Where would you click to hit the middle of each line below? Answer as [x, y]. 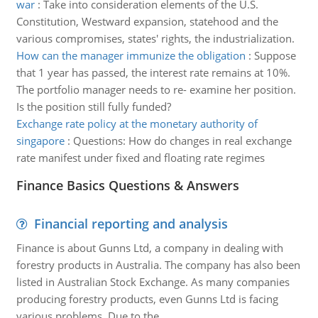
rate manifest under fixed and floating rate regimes [140, 158]
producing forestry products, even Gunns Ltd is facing [147, 299]
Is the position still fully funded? [93, 106]
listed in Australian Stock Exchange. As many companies [153, 282]
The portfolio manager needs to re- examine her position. [156, 89]
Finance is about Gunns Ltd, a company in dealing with [149, 248]
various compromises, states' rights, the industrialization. [155, 38]
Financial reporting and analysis [131, 224]
